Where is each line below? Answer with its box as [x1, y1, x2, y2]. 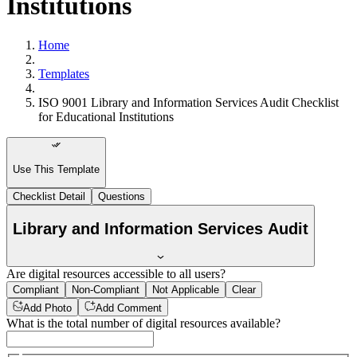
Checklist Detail [13, 190, 85, 202]
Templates [38, 66, 89, 80]
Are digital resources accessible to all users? [6, 267, 226, 281]
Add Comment [95, 301, 162, 314]
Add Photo [23, 301, 73, 314]
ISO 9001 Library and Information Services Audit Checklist [38, 95, 339, 109]
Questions [98, 190, 145, 202]
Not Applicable [152, 284, 219, 296]
